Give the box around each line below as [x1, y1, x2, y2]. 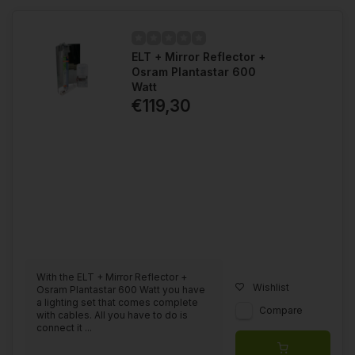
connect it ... [36, 321, 92, 334]
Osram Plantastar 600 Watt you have [36, 283, 205, 296]
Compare [259, 303, 303, 316]
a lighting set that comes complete [36, 296, 198, 308]
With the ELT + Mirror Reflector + [36, 270, 187, 283]
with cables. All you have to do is [36, 308, 188, 321]
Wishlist [253, 281, 289, 293]
